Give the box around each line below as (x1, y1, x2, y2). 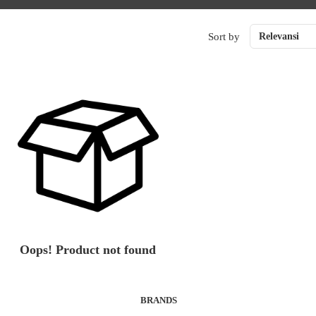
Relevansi (258, 31, 299, 42)
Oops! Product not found (20, 243, 156, 257)
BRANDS (140, 295, 177, 305)
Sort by (207, 30, 240, 42)
